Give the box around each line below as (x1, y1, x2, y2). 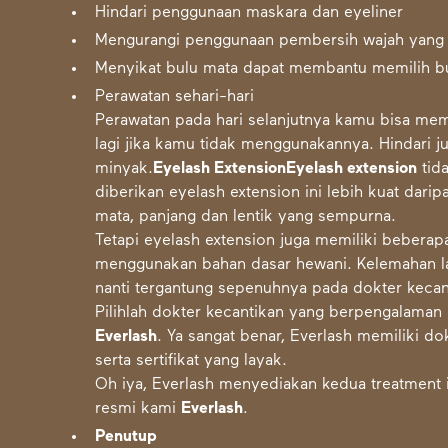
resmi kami (95, 401, 182, 418)
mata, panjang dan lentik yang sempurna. (95, 209, 397, 226)
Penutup (95, 429, 158, 446)
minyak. (95, 161, 154, 178)
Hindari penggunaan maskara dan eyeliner (95, 5, 404, 22)
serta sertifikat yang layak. (95, 353, 288, 370)
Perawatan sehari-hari (95, 89, 255, 106)
